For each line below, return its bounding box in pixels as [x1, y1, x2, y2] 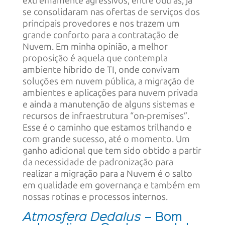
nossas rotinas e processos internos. [22, 191, 168, 202]
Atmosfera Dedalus [22, 211, 145, 223]
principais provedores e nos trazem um [22, 18, 180, 29]
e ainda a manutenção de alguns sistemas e [22, 98, 195, 110]
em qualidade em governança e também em [22, 179, 200, 191]
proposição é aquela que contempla [22, 52, 168, 64]
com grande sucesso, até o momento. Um [22, 133, 190, 145]
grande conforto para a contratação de [22, 29, 179, 41]
